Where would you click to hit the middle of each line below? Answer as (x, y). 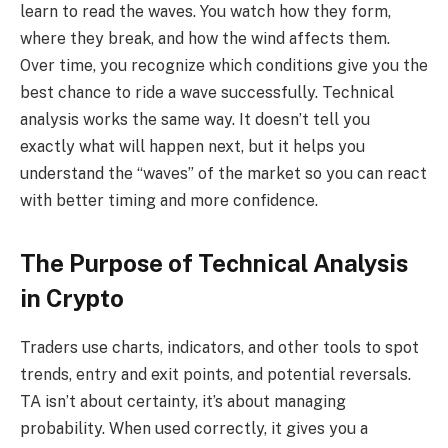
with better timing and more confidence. (169, 200)
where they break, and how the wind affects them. (205, 38)
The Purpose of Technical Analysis (214, 263)
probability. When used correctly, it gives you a (194, 429)
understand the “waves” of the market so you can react (223, 173)
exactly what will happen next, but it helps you (192, 146)
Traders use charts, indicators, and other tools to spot (219, 348)
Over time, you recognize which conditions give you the (224, 65)
